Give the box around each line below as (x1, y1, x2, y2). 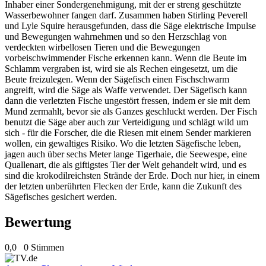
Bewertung (5, 214, 71, 230)
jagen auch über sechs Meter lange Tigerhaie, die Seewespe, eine (5, 148, 247, 159)
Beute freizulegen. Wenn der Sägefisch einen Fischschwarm (5, 74, 229, 84)
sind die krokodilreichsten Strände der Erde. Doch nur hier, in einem (5, 170, 259, 180)
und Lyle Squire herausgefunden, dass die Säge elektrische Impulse (5, 20, 256, 31)
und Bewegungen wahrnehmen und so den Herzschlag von (5, 31, 227, 42)
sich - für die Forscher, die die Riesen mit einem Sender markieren (5, 127, 251, 138)
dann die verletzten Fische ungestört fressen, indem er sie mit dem (5, 95, 250, 106)
